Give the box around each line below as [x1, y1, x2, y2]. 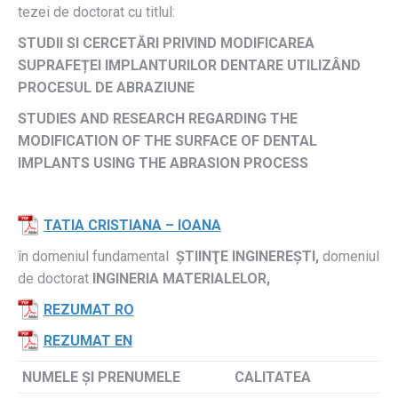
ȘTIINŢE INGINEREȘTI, [176, 248, 322, 265]
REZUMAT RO [43, 301, 134, 318]
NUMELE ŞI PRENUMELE [22, 369, 184, 386]
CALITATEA [235, 369, 314, 386]
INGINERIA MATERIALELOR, [92, 270, 277, 287]
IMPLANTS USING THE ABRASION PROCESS [18, 155, 308, 171]
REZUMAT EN [43, 332, 132, 349]
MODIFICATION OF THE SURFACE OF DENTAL [18, 132, 317, 149]
